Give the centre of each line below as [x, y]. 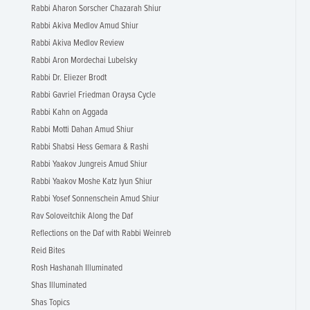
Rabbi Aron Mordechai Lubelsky [84, 61]
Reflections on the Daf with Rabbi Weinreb [101, 234]
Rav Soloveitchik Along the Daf [82, 216]
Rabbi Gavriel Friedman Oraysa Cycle [93, 95]
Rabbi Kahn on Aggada [70, 112]
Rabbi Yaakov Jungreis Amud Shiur [89, 164]
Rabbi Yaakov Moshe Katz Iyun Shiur [92, 182]
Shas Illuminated [59, 285]
